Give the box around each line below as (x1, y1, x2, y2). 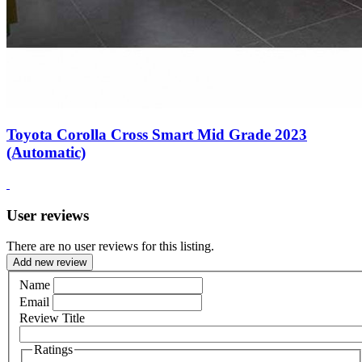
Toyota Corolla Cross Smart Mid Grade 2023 (6, 126, 307, 144)
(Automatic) (6, 144, 86, 162)
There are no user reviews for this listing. (6, 239, 214, 254)
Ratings (34, 342, 73, 356)
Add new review (13, 256, 86, 269)
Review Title (19, 310, 85, 325)
